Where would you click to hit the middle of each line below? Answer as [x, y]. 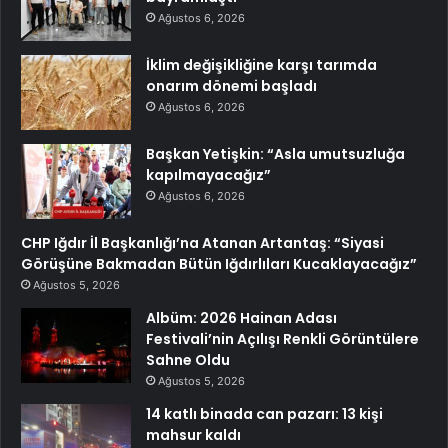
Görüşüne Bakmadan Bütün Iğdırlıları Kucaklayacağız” [219, 264]
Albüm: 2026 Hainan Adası [241, 318]
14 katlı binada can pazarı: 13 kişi [264, 414]
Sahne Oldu [188, 360]
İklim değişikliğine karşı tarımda [261, 65]
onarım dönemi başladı [231, 86]
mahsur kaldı [193, 435]
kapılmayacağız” [208, 175]
